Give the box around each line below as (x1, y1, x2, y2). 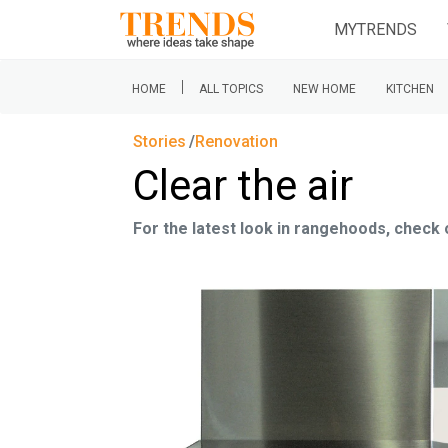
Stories (133, 132, 186, 151)
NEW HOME (293, 82, 356, 96)
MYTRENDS (334, 19, 417, 39)
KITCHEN (386, 82, 434, 96)
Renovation (195, 132, 279, 151)
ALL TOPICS (199, 82, 263, 96)
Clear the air (133, 161, 353, 210)
